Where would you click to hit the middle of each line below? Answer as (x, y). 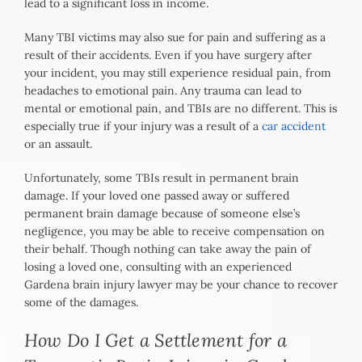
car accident (294, 126)
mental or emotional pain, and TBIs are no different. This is (181, 109)
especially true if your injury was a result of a (143, 126)
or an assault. (58, 144)
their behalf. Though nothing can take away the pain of (168, 249)
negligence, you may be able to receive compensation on (175, 232)
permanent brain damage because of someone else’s (162, 214)
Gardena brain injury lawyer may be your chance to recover (181, 285)
